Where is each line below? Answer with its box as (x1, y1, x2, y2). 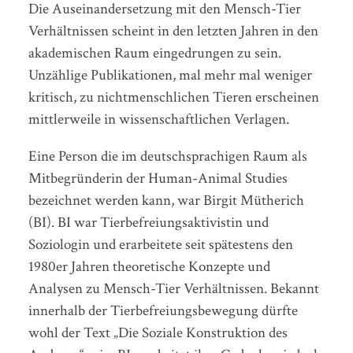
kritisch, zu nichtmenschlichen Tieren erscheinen (28, 87, 319, 107)
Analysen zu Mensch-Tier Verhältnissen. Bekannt (28, 278, 319, 299)
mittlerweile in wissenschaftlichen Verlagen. (28, 109, 289, 129)
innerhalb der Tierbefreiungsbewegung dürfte (28, 300, 298, 321)
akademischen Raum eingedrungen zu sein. (28, 43, 281, 63)
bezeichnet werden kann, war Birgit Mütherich (28, 190, 304, 210)
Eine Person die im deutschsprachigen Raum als (28, 146, 307, 166)
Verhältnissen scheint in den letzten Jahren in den (28, 20, 318, 41)
